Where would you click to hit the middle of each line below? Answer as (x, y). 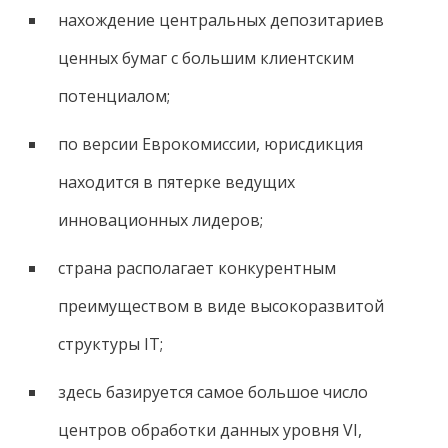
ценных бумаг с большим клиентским (205, 57)
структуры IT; (110, 343)
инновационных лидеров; (160, 219)
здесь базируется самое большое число (212, 391)
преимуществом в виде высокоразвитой (220, 305)
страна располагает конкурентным (196, 267)
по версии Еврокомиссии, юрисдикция (210, 143)
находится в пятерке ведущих (176, 181)
